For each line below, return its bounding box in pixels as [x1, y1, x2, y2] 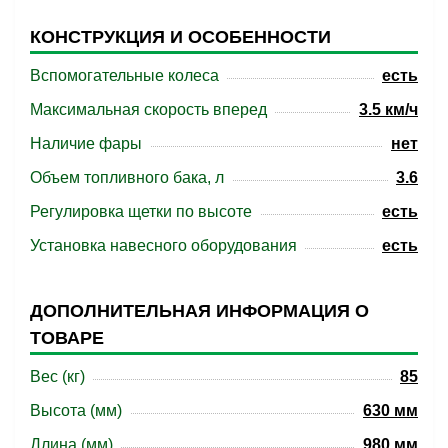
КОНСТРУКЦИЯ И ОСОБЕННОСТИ [30, 27, 331, 47]
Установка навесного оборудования [30, 237, 297, 254]
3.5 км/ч [359, 101, 418, 118]
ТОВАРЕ [30, 328, 104, 348]
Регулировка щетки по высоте [30, 203, 252, 220]
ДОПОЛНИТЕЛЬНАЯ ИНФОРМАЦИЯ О [30, 301, 369, 321]
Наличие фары [30, 135, 142, 152]
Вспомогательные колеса [30, 67, 219, 84]
